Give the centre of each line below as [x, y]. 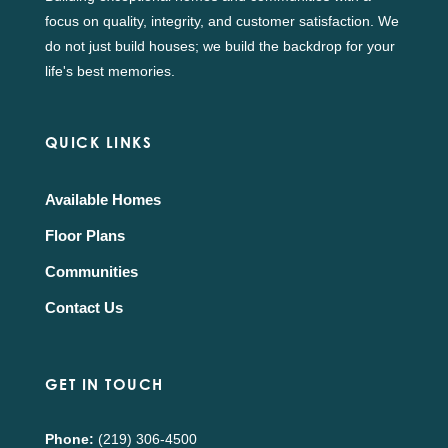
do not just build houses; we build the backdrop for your [219, 46]
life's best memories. [109, 71]
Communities [91, 271]
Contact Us [83, 307]
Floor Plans [84, 235]
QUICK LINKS [98, 142]
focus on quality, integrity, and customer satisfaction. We [221, 21]
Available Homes [102, 199]
